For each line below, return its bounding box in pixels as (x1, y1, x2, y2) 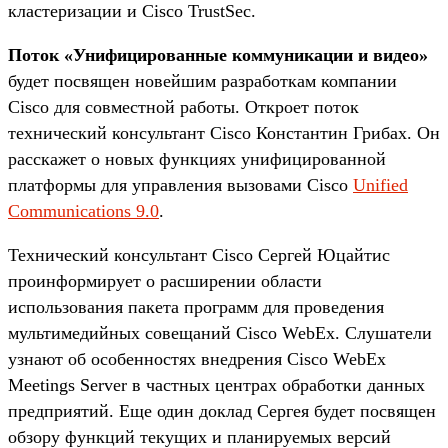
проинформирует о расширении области (8, 270, 322, 291)
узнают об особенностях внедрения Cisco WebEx (8, 348, 386, 369)
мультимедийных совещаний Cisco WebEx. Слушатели (8, 322, 432, 343)
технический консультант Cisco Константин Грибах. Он (8, 122, 440, 143)
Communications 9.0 (8, 200, 159, 221)
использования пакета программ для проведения (8, 296, 384, 317)
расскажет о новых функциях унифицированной (8, 148, 386, 169)
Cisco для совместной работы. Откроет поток (8, 96, 359, 117)
